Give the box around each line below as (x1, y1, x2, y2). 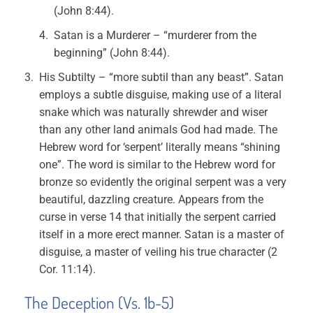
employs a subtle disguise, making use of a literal (39, 88, 282, 101)
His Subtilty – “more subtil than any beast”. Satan (39, 71, 284, 84)
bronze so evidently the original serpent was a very (39, 175, 287, 189)
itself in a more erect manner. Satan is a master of (39, 228, 285, 241)
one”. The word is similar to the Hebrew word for (39, 158, 276, 171)
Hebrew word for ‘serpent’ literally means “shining (39, 140, 281, 154)
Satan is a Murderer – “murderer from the (54, 29, 257, 42)
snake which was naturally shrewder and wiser (39, 105, 268, 119)
